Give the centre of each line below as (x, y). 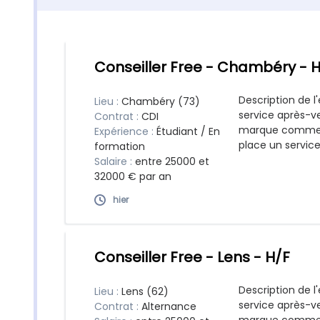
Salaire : (115, 161)
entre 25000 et (172, 161)
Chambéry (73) (161, 101)
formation (120, 146)
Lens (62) (145, 291)
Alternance (169, 306)
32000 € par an (133, 176)
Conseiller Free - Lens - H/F (192, 257)
